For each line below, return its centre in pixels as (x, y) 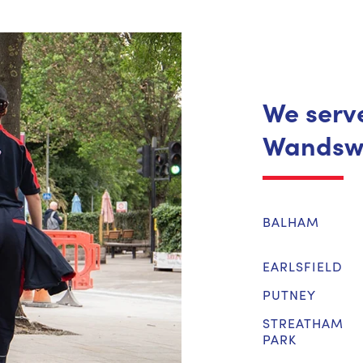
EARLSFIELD (303, 266)
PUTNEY (289, 294)
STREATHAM (303, 322)
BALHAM (291, 221)
